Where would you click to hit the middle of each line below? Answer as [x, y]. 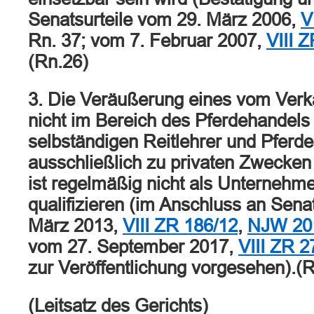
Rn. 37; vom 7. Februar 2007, [147, 41]
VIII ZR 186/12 [180, 226]
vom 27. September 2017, [133, 247]
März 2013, [75, 226]
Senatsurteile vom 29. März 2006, [164, 20]
